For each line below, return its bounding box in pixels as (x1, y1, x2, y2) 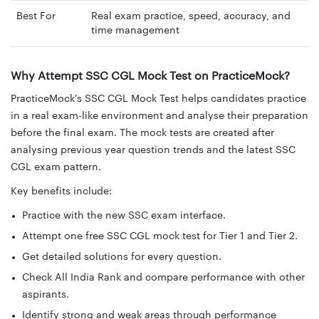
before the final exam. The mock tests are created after (11, 128, 274, 139)
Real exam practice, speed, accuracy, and (91, 11, 291, 21)
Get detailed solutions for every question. (22, 252, 221, 263)
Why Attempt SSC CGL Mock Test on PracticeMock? (11, 70, 290, 83)
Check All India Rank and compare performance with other (22, 273, 305, 283)
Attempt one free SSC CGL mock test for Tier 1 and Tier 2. (22, 231, 298, 242)
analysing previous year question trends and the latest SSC (11, 145, 296, 156)
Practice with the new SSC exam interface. (22, 211, 226, 221)
